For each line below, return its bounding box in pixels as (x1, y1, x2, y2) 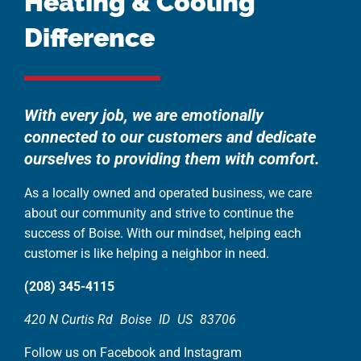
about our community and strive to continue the (24, 205, 293, 221)
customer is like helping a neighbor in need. (24, 245, 269, 261)
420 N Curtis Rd (24, 311, 113, 327)
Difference (24, 22, 155, 52)
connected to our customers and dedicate (24, 127, 316, 147)
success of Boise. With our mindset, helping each (24, 225, 301, 241)
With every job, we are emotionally (24, 105, 263, 125)
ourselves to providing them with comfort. (24, 148, 320, 168)
